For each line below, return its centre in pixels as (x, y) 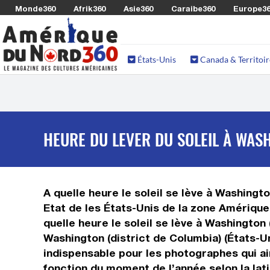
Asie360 (138, 8)
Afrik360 (89, 8)
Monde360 (35, 8)
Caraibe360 (193, 8)
